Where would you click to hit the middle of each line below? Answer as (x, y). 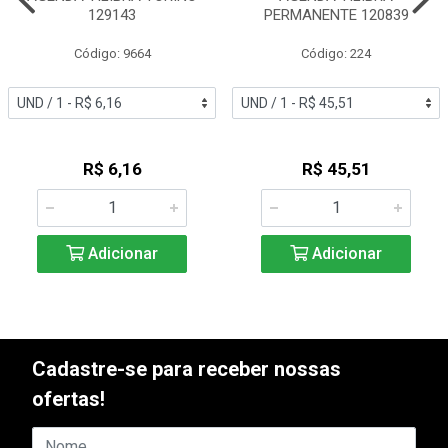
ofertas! (68, 399)
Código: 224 (336, 53)
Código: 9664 (112, 53)
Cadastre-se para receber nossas (186, 369)
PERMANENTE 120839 (336, 15)
